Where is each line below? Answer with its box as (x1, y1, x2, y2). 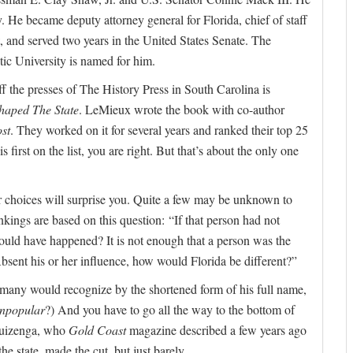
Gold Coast (69, 321, 129, 339)
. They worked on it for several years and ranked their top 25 (10, 121, 308, 139)
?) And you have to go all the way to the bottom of (45, 301, 295, 318)
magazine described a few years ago (129, 321, 307, 339)
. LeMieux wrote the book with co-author (79, 101, 284, 118)
